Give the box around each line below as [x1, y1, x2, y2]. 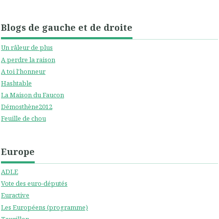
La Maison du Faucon [1, 90, 64, 99]
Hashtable [1, 78, 32, 88]
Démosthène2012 [1, 102, 52, 111]
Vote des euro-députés [1, 179, 67, 188]
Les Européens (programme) [1, 202, 88, 212]
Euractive [1, 191, 29, 200]
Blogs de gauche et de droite [1, 22, 132, 34]
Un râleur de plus [1, 43, 53, 52]
